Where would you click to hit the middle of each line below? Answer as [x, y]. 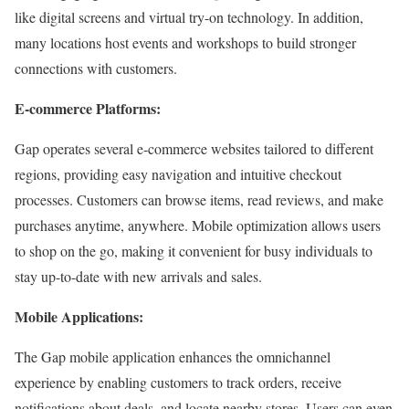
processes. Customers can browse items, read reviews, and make [199, 199]
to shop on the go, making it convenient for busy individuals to [194, 250]
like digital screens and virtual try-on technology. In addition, [189, 16]
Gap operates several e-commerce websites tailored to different [194, 148]
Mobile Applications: [79, 316]
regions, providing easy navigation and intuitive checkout [178, 173]
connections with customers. [96, 68]
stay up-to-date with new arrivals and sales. [138, 276]
